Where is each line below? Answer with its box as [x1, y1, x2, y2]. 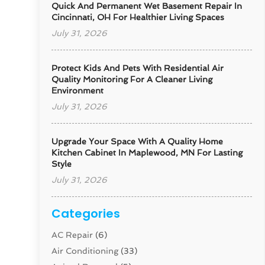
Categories [51, 205, 121, 222]
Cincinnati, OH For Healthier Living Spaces [51, 12, 225, 22]
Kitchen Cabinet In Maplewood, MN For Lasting [51, 148, 243, 158]
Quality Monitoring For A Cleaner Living [51, 75, 213, 85]
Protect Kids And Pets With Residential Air [51, 63, 224, 73]
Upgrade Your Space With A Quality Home [51, 137, 224, 147]
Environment [51, 86, 104, 96]
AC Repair [51, 230, 93, 240]
